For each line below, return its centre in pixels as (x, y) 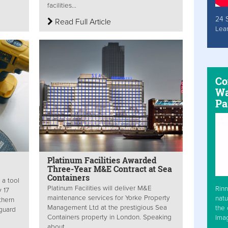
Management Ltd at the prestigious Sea (107, 208)
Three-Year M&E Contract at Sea (110, 169)
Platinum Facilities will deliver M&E (100, 189)
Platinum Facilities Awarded (102, 160)
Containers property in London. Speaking (110, 218)
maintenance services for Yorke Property (109, 198)
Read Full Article (82, 22)
